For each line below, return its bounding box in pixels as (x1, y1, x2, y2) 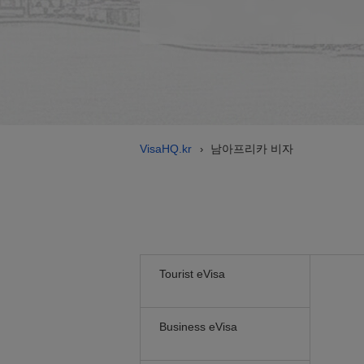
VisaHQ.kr (140, 142, 192, 155)
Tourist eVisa (159, 267, 225, 280)
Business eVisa (159, 320, 237, 333)
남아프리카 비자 (210, 142, 293, 155)
